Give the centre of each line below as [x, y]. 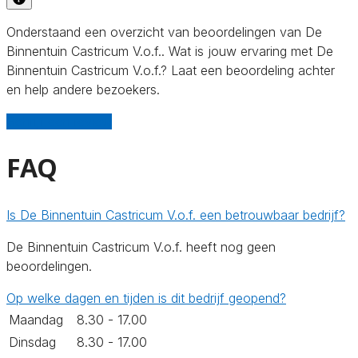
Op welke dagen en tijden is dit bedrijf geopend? [146, 298]
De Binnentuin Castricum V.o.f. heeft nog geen [141, 247]
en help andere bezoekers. [83, 89]
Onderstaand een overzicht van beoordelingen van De [164, 32]
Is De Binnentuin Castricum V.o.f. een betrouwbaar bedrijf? [176, 215]
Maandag [36, 319]
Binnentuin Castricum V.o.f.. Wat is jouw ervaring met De [170, 51]
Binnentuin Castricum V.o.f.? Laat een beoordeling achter [171, 70]
